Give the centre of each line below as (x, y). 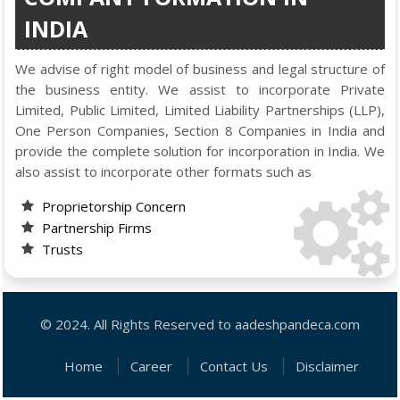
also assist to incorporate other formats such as (163, 171)
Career (151, 366)
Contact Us (234, 366)
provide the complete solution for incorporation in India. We (200, 151)
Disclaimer (327, 366)
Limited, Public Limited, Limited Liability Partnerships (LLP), (200, 110)
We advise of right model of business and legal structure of (200, 69)
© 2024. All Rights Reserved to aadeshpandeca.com (200, 324)
